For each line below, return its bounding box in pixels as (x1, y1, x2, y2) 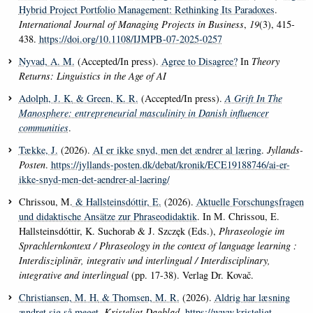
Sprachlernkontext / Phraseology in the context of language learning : (18, 239, 297, 253)
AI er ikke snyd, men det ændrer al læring (92, 143, 261, 157)
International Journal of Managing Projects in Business (18, 17, 244, 31)
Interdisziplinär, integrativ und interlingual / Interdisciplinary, (18, 254, 270, 268)
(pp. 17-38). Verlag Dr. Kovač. (131, 268, 254, 282)
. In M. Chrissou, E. (196, 210, 279, 224)
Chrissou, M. (18, 195, 73, 209)
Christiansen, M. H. (18, 291, 99, 305)
